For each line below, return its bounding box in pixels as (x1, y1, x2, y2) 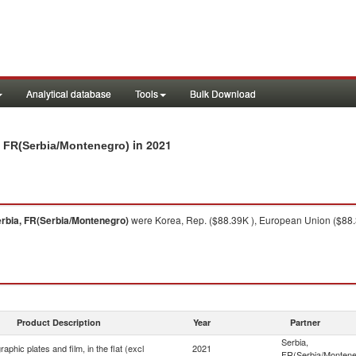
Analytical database (26, 87, 111, 100)
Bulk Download (190, 87, 256, 100)
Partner (290, 316, 320, 328)
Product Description (17, 316, 101, 328)
